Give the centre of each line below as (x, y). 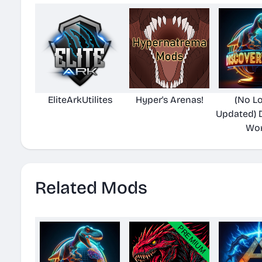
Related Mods (91, 188)
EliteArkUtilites (80, 100)
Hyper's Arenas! (169, 100)
